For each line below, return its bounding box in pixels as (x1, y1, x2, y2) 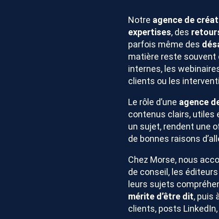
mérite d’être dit (128, 191, 194, 201)
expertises (128, 27, 171, 37)
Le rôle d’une (128, 97, 179, 107)
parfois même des (128, 39, 202, 49)
